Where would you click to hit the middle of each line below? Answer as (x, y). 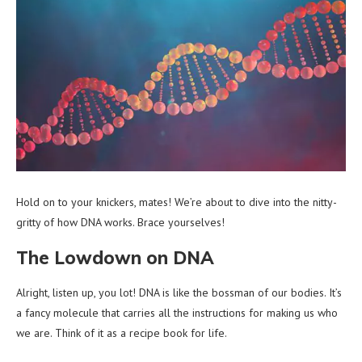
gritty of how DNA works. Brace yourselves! (120, 222)
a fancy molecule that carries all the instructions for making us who (177, 312)
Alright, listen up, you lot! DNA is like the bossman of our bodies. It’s (179, 292)
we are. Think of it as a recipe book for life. (122, 333)
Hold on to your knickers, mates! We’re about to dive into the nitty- (177, 202)
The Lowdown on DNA (115, 257)
